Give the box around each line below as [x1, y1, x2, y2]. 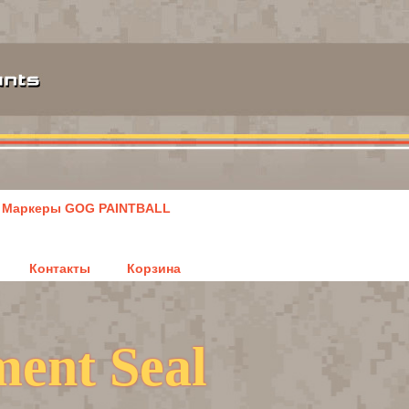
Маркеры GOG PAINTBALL [2, 201, 171, 215]
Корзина [127, 261, 181, 276]
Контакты [29, 261, 90, 276]
